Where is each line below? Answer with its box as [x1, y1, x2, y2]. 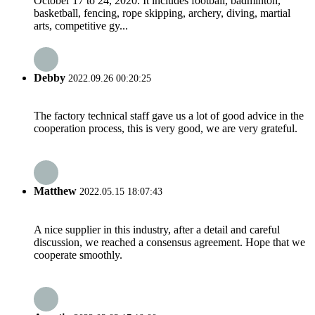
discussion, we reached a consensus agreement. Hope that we [34, 236, 305, 248]
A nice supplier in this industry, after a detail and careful [34, 223, 280, 236]
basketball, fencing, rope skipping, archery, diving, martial [34, 6, 290, 19]
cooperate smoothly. [34, 248, 122, 261]
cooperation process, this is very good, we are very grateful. [34, 122, 297, 135]
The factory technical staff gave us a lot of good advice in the [34, 110, 304, 122]
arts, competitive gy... [34, 19, 128, 32]
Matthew [34, 185, 77, 198]
